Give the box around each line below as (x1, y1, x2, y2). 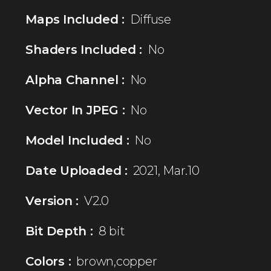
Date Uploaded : (25, 163, 128, 178)
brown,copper (76, 253, 157, 269)
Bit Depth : (25, 223, 93, 238)
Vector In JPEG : (25, 102, 125, 117)
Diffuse (129, 11, 171, 27)
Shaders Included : (25, 42, 143, 57)
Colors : (25, 253, 71, 269)
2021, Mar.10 (132, 163, 200, 178)
